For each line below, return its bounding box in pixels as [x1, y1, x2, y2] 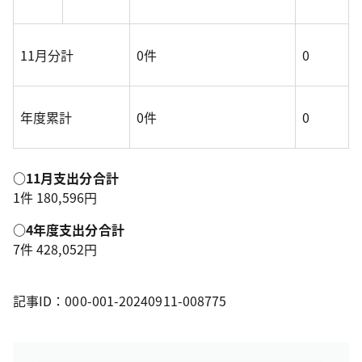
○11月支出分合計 [13, 168, 119, 187]
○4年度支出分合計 [13, 220, 124, 239]
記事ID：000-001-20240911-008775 [13, 291, 227, 310]
